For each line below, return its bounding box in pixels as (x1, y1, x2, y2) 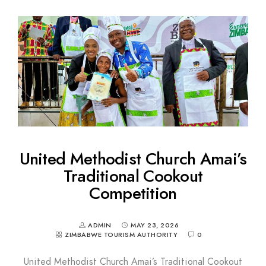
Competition (89, 182, 177, 205)
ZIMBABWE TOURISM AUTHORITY (65, 230, 178, 240)
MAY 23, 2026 (131, 221, 179, 230)
